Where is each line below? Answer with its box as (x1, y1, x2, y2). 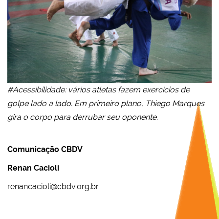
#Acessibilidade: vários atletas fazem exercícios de (7, 85, 190, 94)
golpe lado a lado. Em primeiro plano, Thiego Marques (7, 98, 204, 108)
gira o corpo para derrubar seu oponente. (7, 112, 158, 122)
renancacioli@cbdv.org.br (7, 181, 99, 191)
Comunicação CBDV (7, 144, 83, 154)
